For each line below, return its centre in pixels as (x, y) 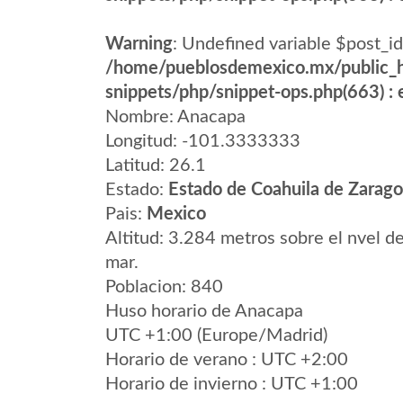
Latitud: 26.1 (156, 166)
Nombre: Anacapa (175, 117)
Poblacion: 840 (164, 287)
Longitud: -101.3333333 (203, 141)
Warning (139, 44)
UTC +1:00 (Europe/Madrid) (216, 336)
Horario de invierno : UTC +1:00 (232, 384)
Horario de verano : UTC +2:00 (227, 360)
